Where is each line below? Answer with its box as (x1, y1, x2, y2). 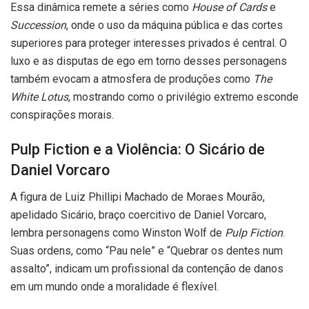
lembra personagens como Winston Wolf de (10, 226, 225, 239)
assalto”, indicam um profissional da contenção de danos (10, 261, 283, 275)
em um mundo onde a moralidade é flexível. (10, 279, 219, 293)
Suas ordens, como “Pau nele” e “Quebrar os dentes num (10, 243, 283, 257)
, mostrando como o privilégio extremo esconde (68, 90, 299, 104)
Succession (10, 19, 66, 32)
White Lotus (10, 90, 68, 104)
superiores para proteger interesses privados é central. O (10, 37, 287, 50)
